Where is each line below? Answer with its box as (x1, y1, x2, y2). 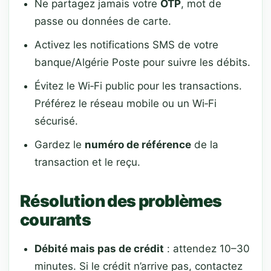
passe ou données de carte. (34, 15, 171, 27)
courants (20, 210, 91, 230)
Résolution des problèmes (20, 191, 222, 211)
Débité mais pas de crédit (34, 243, 164, 255)
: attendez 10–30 (164, 243, 250, 255)
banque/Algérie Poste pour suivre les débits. (34, 56, 250, 68)
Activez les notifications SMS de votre (34, 39, 218, 51)
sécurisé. (34, 115, 78, 127)
